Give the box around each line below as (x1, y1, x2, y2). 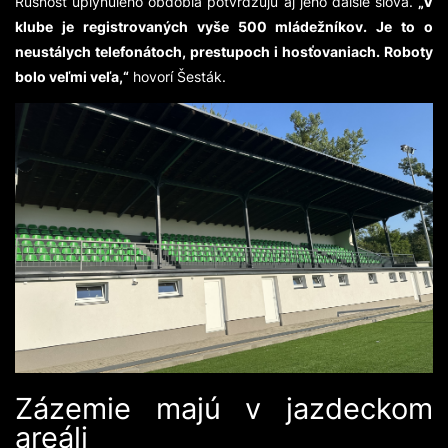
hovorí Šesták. (129, 66, 226, 86)
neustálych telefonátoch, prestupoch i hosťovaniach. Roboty (15, 41, 433, 61)
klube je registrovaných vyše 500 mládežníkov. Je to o (15, 16, 433, 36)
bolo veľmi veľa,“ (15, 66, 129, 86)
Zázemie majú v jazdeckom (15, 387, 433, 429)
